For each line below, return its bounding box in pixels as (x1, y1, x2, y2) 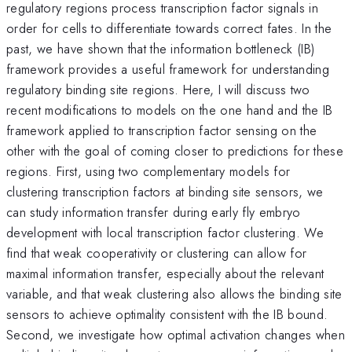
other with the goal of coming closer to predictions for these (6, 141, 343, 160)
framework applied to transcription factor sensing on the (6, 120, 317, 140)
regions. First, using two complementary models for (6, 161, 291, 181)
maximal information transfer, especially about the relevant (6, 263, 324, 283)
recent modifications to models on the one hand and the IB (6, 100, 333, 119)
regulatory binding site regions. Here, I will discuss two (6, 79, 310, 99)
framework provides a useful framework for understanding (6, 59, 330, 79)
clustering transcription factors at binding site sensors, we (6, 181, 324, 201)
